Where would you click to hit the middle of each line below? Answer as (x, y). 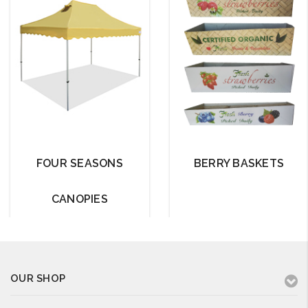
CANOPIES (79, 199)
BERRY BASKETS (239, 163)
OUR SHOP (38, 278)
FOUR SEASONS (79, 163)
